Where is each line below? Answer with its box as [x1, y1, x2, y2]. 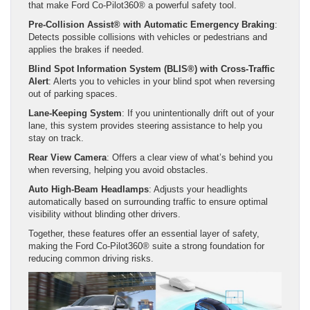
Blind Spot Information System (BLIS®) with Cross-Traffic [28, 63, 275, 74]
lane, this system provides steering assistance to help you [28, 120, 262, 131]
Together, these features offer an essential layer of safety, [28, 228, 259, 239]
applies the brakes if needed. [28, 44, 144, 55]
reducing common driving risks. [28, 253, 154, 264]
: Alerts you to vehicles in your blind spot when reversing [48, 75, 275, 86]
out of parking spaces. [28, 88, 118, 99]
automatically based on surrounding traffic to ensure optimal [28, 196, 268, 207]
